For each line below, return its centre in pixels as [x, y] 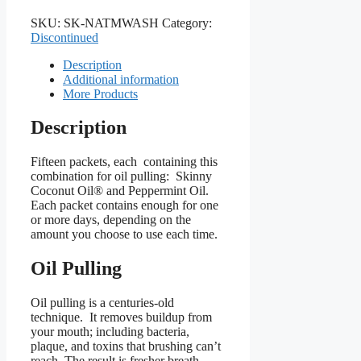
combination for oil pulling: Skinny [121, 176]
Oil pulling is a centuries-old [102, 303]
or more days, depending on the [111, 220]
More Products [100, 93]
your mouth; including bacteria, [110, 332]
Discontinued [64, 37]
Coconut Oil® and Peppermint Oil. [120, 191]
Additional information [121, 79]
